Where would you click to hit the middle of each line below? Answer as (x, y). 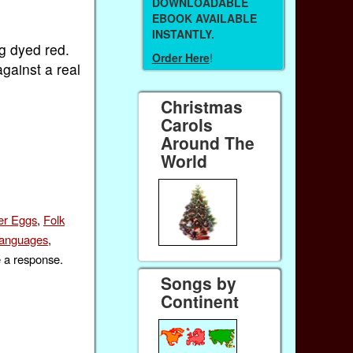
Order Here (180, 58)
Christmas (202, 106)
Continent (200, 301)
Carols (187, 124)
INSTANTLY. (183, 33)
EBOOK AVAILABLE (204, 18)
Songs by (199, 283)
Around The (208, 142)
